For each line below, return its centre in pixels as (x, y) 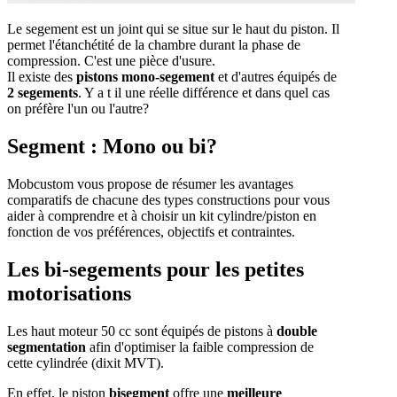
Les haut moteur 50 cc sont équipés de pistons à (142, 331)
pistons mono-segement (145, 77)
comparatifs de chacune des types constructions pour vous (168, 199)
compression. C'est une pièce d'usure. (111, 61)
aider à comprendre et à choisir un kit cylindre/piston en (162, 215)
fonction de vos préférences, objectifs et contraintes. (151, 231)
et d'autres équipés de (276, 77)
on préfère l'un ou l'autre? (78, 109)
